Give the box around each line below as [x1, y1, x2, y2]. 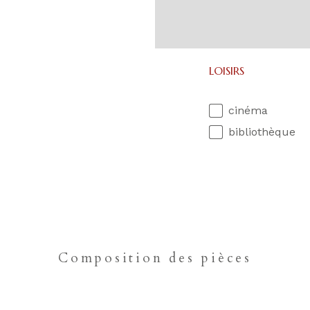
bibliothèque [228, 125, 295, 139]
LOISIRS [209, 64, 244, 78]
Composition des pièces [58, 248, 252, 267]
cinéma [228, 104, 268, 118]
